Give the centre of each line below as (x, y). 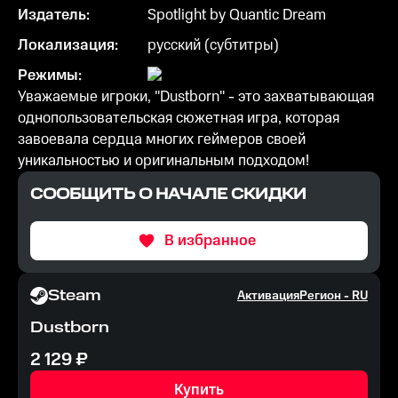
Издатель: (54, 16)
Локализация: (68, 46)
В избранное (210, 241)
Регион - (326, 296)
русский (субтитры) (213, 46)
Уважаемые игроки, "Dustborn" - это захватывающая (196, 97)
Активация (268, 296)
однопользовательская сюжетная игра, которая (179, 119)
